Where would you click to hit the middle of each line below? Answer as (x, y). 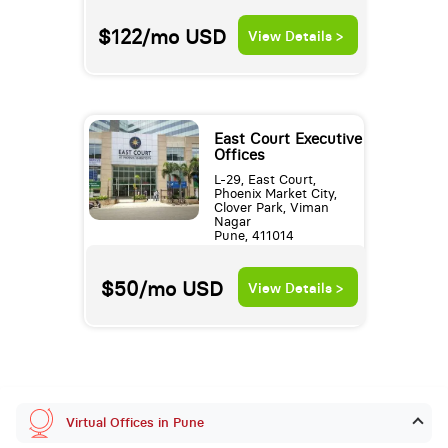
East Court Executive (287, 139)
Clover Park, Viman (271, 208)
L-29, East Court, (264, 180)
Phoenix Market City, (275, 194)
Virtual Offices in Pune (134, 422)
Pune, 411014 (253, 236)
